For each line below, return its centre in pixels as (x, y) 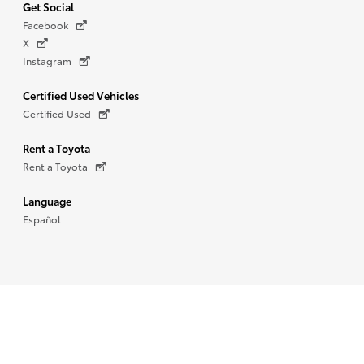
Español (42, 219)
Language (47, 201)
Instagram (47, 61)
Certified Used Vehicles (81, 95)
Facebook (45, 25)
